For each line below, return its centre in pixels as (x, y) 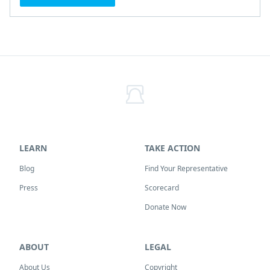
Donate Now (165, 207)
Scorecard (162, 188)
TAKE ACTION (172, 148)
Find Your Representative (186, 168)
